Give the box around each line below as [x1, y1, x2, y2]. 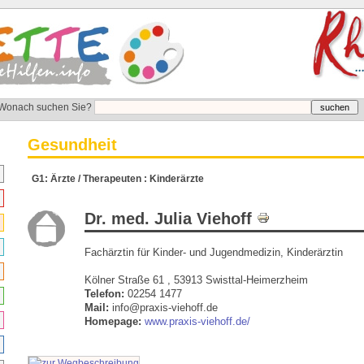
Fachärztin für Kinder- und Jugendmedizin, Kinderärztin [84, 246, 343, 258]
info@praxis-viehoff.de [109, 301, 218, 314]
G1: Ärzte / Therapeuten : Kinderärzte [32, 173, 205, 184]
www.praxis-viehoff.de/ [145, 315, 250, 327]
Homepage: [84, 315, 141, 327]
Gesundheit [28, 136, 117, 154]
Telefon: [84, 288, 124, 300]
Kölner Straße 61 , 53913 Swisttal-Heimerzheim [84, 274, 308, 286]
